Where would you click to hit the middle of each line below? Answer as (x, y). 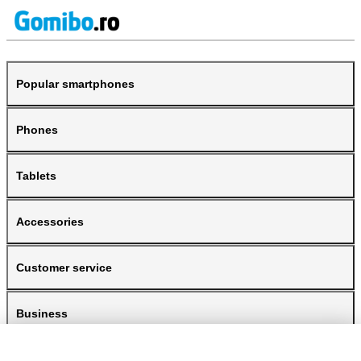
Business (42, 313)
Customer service (64, 267)
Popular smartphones (75, 83)
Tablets (36, 175)
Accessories (50, 221)
